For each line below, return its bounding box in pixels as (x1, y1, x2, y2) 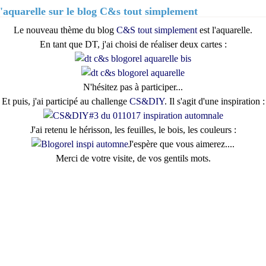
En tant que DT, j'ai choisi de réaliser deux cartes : (39, 39, 227, 49)
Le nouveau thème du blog (14, 25, 116, 35)
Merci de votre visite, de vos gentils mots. (55, 153, 211, 163)
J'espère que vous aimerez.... (128, 139, 235, 149)
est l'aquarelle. (199, 25, 252, 35)
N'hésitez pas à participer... (83, 82, 183, 92)
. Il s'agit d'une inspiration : (164, 96, 265, 106)
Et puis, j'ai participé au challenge (1, 96, 129, 106)
